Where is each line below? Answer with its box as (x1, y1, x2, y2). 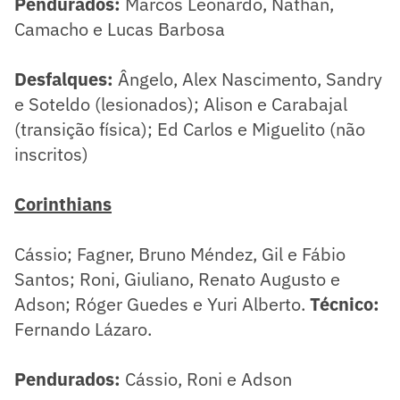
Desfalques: (14, 66, 118, 91)
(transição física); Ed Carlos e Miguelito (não (14, 116, 365, 141)
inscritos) (14, 141, 88, 166)
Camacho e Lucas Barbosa (14, 16, 225, 41)
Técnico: (310, 291, 379, 316)
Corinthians (14, 191, 112, 216)
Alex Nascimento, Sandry (182, 66, 382, 91)
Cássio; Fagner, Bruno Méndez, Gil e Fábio (14, 241, 346, 266)
